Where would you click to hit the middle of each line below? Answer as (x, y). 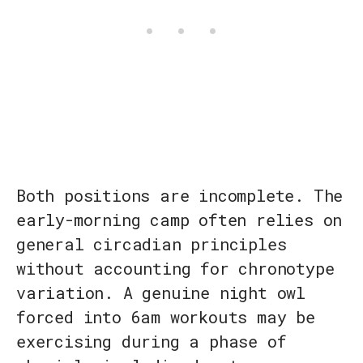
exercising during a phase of (152, 342)
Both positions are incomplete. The (180, 196)
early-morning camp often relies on (179, 220)
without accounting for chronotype (175, 269)
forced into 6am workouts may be (166, 317)
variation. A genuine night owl (161, 293)
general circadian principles (152, 244)
